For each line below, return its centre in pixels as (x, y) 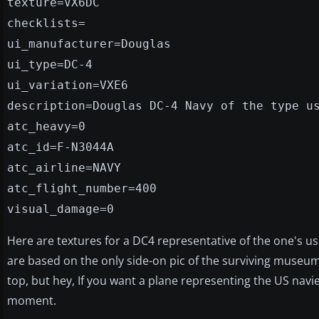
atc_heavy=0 (46, 126)
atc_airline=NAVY (64, 167)
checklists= (46, 23)
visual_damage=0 (61, 209)
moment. (32, 300)
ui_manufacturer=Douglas (89, 43)
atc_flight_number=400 (82, 188)
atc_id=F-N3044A (61, 147)
